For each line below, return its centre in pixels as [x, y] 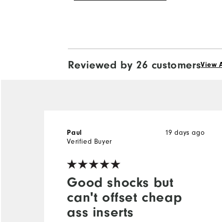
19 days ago [185, 132]
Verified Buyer [89, 141]
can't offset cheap [125, 197]
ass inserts [100, 212]
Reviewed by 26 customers [134, 65]
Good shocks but [120, 182]
